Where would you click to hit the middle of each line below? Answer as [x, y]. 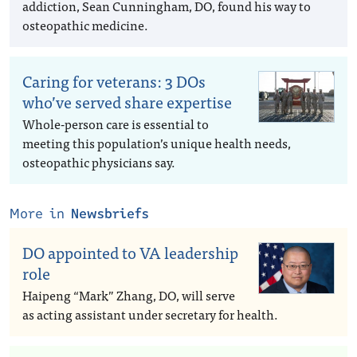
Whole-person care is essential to [116, 124]
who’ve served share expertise [127, 102]
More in [40, 214]
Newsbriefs [110, 214]
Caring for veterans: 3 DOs [114, 81]
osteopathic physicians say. [99, 162]
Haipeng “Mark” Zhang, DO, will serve [129, 295]
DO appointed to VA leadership [130, 252]
